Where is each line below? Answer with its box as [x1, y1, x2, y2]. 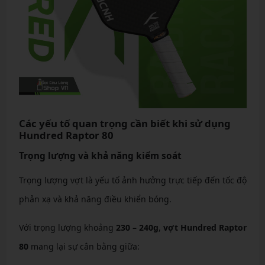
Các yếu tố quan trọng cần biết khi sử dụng [18, 117, 231, 130]
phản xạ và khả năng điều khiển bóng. [18, 193, 172, 205]
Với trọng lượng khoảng [18, 222, 116, 233]
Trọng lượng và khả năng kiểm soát [18, 150, 182, 162]
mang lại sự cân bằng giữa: [28, 241, 140, 252]
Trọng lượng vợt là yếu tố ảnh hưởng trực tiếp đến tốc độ [18, 174, 247, 186]
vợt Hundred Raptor [163, 222, 247, 233]
